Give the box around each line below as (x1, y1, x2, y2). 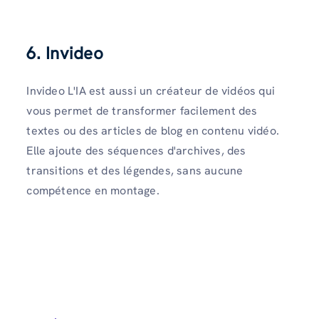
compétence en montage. (26, 183, 159, 199)
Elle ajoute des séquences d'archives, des (26, 143, 246, 159)
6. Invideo (26, 42, 104, 65)
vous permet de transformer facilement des (26, 103, 258, 119)
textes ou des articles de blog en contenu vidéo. (26, 123, 279, 139)
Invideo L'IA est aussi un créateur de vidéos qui (26, 83, 275, 99)
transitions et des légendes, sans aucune (26, 163, 244, 179)
